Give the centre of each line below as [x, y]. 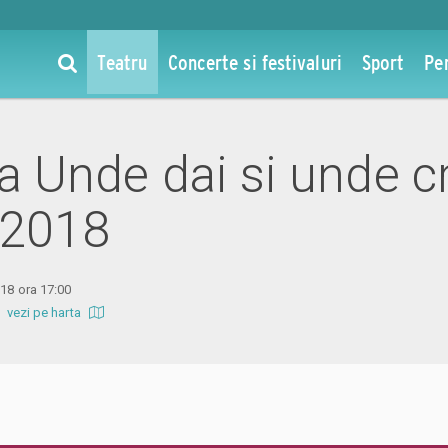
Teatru [122, 62]
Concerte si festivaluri [254, 62]
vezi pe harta [45, 312]
